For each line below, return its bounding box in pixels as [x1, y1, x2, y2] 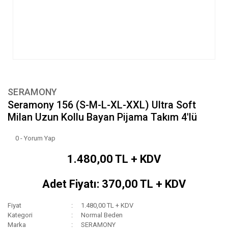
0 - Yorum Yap [15, 134, 55, 142]
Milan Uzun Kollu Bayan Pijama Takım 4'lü [8, 111, 197, 124]
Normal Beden [81, 211, 123, 219]
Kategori [8, 211, 33, 219]
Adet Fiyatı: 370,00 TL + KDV [42, 178, 186, 191]
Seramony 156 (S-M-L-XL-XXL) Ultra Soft [8, 99, 196, 111]
